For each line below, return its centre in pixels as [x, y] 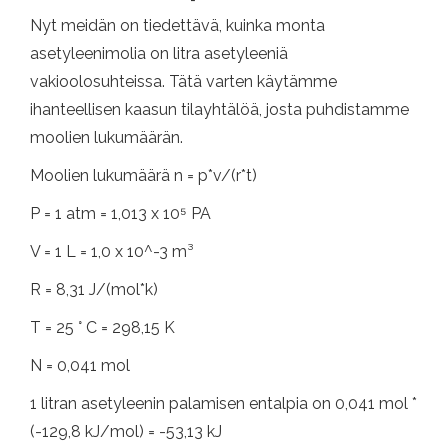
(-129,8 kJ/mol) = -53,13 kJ [126, 431]
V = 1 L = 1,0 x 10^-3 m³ [111, 251]
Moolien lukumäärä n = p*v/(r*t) [143, 175]
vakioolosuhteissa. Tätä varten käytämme [183, 81]
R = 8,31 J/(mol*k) [94, 289]
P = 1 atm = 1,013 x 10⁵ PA [120, 213]
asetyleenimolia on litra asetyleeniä [159, 53]
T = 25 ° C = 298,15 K [102, 327]
